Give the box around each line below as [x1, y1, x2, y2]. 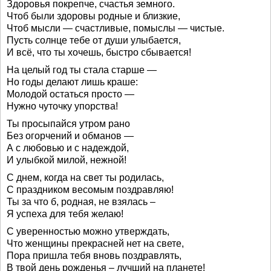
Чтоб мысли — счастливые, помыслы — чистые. [7, 23, 224, 33]
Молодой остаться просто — [7, 89, 134, 99]
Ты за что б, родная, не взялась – [7, 197, 155, 207]
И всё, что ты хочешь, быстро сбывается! [7, 47, 191, 57]
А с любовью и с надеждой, [7, 143, 129, 153]
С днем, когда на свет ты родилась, [7, 172, 164, 183]
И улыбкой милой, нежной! [7, 155, 126, 165]
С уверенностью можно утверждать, [7, 226, 169, 237]
